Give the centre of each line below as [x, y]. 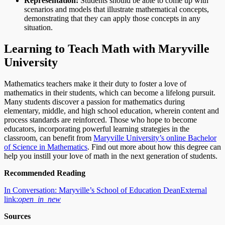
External [194, 190]
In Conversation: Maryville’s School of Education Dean [92, 190]
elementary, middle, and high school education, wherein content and [111, 110]
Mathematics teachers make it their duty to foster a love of [95, 83]
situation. [38, 27]
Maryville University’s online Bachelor [155, 138]
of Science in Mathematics [46, 147]
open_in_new [39, 199]
